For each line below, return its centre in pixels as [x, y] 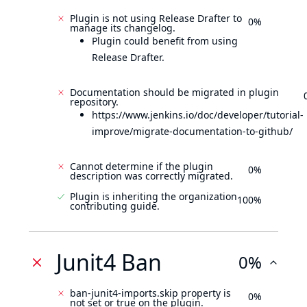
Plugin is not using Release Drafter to [156, 18]
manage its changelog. [123, 28]
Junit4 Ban [109, 262]
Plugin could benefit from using [165, 41]
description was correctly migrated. [151, 176]
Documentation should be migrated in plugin [174, 92]
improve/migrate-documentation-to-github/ [192, 131]
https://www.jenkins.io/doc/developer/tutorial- [198, 115]
